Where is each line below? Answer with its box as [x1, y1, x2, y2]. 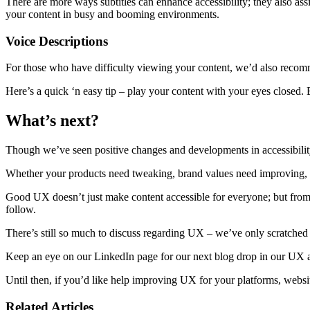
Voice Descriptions [6, 33, 108, 48]
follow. [6, 203, 36, 216]
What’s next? [6, 111, 99, 130]
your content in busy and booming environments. [6, 8, 219, 20]
